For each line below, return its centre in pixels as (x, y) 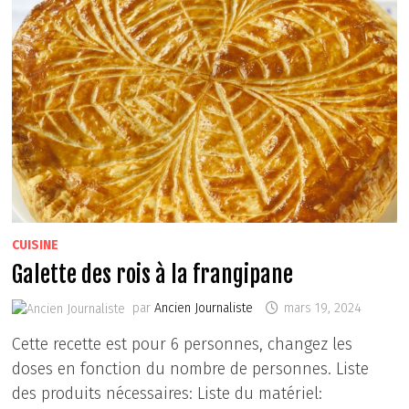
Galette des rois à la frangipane (153, 275)
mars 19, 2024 (323, 309)
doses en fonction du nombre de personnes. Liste (191, 368)
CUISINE (36, 246)
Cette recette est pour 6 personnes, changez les (183, 344)
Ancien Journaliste (204, 309)
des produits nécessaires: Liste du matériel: (168, 393)
